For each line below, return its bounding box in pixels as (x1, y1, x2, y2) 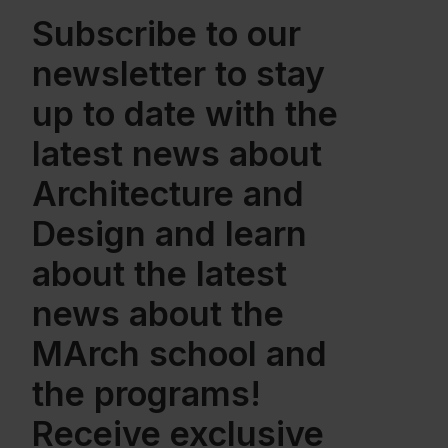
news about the (32, 293, 284, 334)
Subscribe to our (32, 13, 301, 54)
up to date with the (32, 93, 338, 134)
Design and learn (32, 213, 307, 254)
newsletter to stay (32, 53, 325, 94)
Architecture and (32, 173, 304, 214)
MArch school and (32, 333, 327, 374)
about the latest (32, 253, 287, 294)
